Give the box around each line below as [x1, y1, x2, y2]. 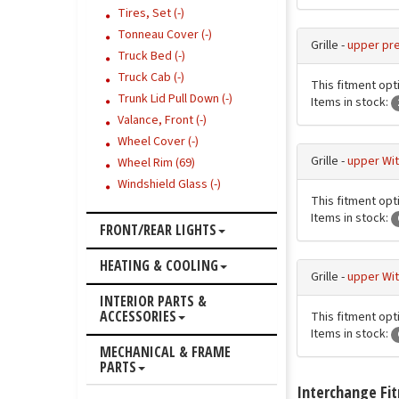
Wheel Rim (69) [118, 154, 195, 172]
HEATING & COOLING [100, 256, 218, 275]
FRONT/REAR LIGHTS [100, 220, 216, 240]
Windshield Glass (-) [118, 175, 221, 193]
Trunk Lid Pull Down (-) [118, 90, 232, 108]
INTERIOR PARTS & [100, 291, 207, 311]
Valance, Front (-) [118, 111, 207, 129]
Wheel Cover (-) [118, 133, 199, 151]
